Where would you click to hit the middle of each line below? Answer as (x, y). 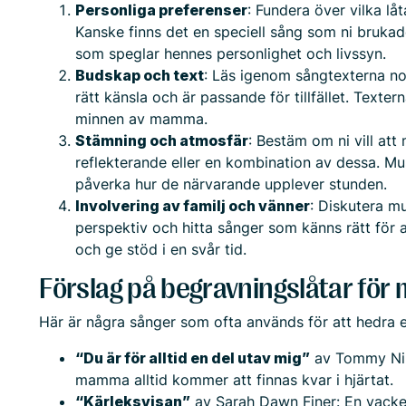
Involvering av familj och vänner (193, 206)
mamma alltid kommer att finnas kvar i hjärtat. (235, 380)
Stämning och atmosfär (162, 140)
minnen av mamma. (142, 119)
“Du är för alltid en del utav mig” (193, 358)
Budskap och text (140, 75)
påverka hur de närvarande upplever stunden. (232, 184)
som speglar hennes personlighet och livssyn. (231, 53)
